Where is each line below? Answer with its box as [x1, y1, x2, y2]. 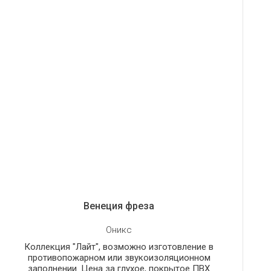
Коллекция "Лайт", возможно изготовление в [24, 241, 214, 252]
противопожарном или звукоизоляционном [27, 252, 211, 263]
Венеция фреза [83, 200, 155, 212]
